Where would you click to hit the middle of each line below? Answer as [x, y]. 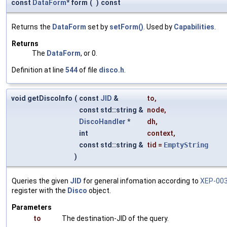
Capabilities [194, 27]
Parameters [32, 207]
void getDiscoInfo [42, 98]
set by [98, 27]
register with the [40, 190]
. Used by [159, 27]
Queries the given [41, 181]
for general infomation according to [141, 181]
